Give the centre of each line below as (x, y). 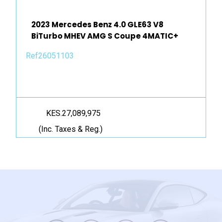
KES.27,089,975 (73, 113)
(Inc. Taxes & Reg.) (71, 129)
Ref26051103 (50, 56)
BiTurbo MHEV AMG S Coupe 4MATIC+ (105, 36)
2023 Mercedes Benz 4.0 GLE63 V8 (97, 25)
